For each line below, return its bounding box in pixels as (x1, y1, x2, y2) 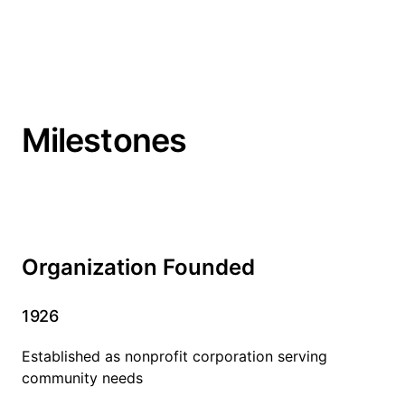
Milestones (22, 119, 186, 160)
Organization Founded (22, 253, 255, 280)
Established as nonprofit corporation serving (22, 346, 327, 365)
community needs (22, 368, 143, 387)
